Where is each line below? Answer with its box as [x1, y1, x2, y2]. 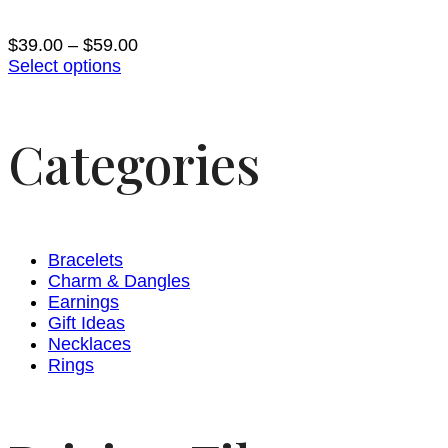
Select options [8, 56, 121, 76]
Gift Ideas [48, 313, 125, 333]
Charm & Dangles [48, 271, 190, 291]
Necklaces [48, 334, 131, 354]
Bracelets [48, 250, 123, 270]
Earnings [48, 292, 119, 312]
